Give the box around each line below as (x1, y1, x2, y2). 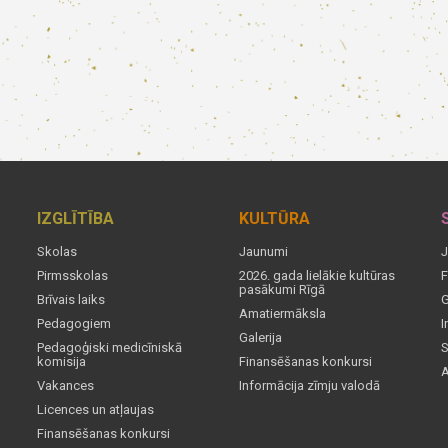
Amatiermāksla (239, 305, 326, 321)
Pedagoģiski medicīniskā (37, 339, 182, 355)
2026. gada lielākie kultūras (239, 267, 395, 283)
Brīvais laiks (37, 291, 105, 307)
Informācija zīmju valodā (239, 377, 380, 393)
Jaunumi (239, 243, 288, 259)
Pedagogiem (37, 315, 111, 331)
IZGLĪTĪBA (37, 208, 114, 228)
